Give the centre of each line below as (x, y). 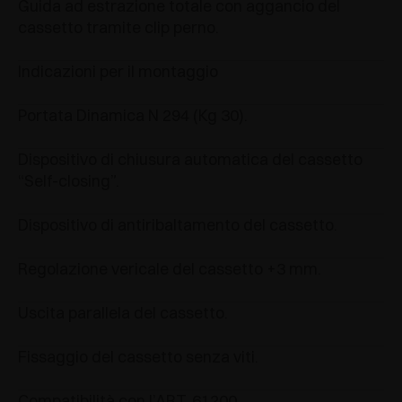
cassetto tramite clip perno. (118, 27)
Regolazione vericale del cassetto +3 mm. (170, 268)
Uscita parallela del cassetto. (123, 312)
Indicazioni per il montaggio (118, 71)
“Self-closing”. (69, 180)
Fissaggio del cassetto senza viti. (138, 356)
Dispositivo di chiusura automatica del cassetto (190, 159)
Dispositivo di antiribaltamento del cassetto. (178, 224)
